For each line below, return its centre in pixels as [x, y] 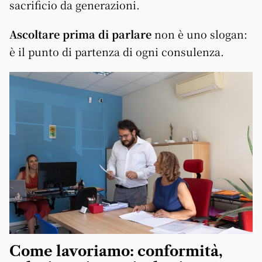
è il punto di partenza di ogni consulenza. [117, 51]
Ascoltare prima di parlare [80, 34]
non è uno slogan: [199, 34]
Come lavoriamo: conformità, [116, 251]
